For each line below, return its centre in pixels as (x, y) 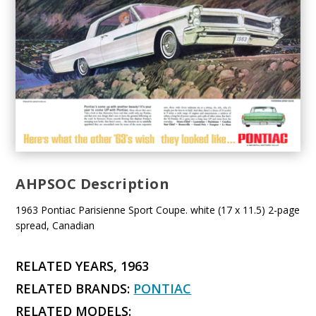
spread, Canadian (55, 226)
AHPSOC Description (93, 184)
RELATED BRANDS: (75, 289)
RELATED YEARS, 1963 (83, 266)
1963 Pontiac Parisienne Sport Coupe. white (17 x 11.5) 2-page (158, 210)
